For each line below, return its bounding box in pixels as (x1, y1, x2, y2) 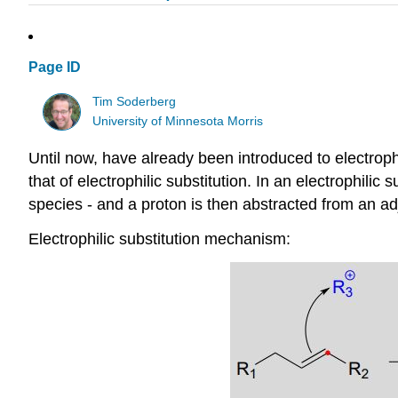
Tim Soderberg (92, 94, 177, 108)
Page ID (28, 60, 81, 76)
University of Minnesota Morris (92, 114, 264, 128)
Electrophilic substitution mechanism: (28, 230, 291, 249)
